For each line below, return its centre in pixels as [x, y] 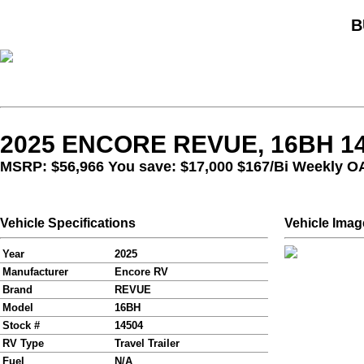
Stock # [21, 326]
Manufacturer [35, 272]
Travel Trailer [147, 344]
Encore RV [141, 272]
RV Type [23, 344]
